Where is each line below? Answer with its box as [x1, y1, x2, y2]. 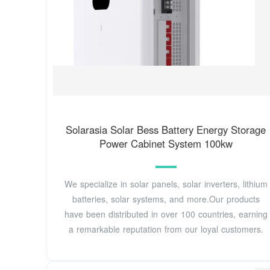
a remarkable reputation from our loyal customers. [68, 223, 263, 236]
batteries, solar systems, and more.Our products [72, 193, 260, 206]
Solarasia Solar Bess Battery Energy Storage [66, 122, 266, 137]
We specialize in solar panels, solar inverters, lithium [64, 178, 268, 190]
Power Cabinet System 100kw [99, 136, 233, 151]
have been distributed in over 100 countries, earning [64, 208, 268, 221]
